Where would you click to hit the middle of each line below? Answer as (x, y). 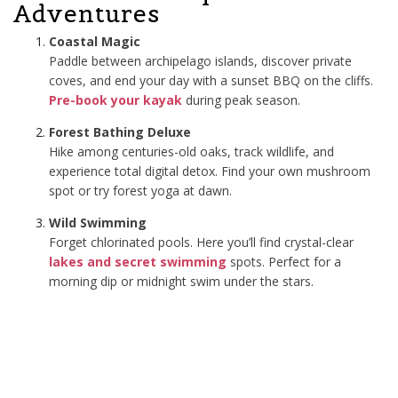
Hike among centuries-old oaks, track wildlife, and (191, 151)
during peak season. (241, 99)
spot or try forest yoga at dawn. (140, 190)
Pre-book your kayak (115, 99)
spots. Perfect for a (284, 261)
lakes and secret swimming (138, 261)
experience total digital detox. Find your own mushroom (210, 171)
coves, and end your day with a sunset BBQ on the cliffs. (211, 80)
